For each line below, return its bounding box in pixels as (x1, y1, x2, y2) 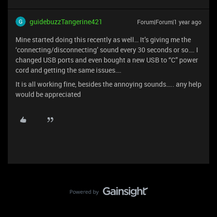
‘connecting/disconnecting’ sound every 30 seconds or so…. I (15, 45, 198, 54)
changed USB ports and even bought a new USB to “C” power (15, 55, 198, 64)
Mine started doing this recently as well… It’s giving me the (15, 35, 191, 44)
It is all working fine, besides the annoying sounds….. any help (15, 79, 201, 89)
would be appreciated (15, 90, 81, 99)
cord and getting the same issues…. (15, 65, 122, 75)
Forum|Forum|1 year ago (137, 18, 201, 26)
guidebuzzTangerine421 (30, 17, 103, 26)
